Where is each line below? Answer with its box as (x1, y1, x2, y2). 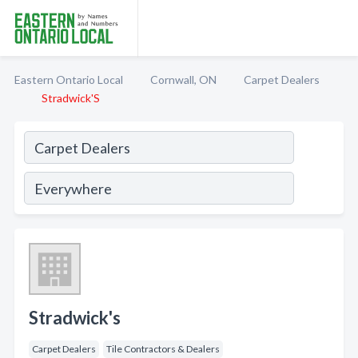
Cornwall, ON (150, 73, 217, 86)
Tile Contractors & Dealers (106, 343, 220, 355)
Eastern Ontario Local (14, 73, 123, 86)
